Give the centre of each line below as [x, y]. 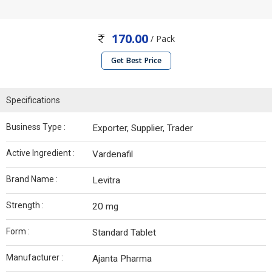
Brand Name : [32, 179]
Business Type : [36, 127]
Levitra [106, 181]
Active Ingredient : [40, 153]
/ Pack [161, 39]
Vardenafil [113, 155]
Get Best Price [136, 61]
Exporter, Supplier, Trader [143, 128]
